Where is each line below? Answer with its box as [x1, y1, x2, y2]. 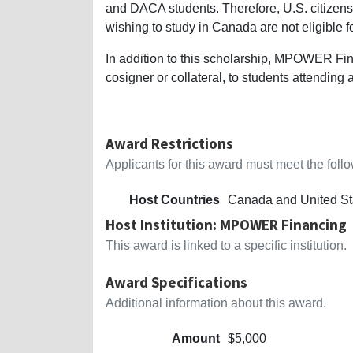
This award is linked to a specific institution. [106, 238, 347, 252]
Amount [172, 331, 220, 345]
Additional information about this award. [106, 295, 326, 310]
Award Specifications [106, 272, 247, 292]
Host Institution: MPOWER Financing [106, 214, 347, 234]
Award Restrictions [106, 133, 233, 153]
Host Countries [129, 192, 220, 206]
